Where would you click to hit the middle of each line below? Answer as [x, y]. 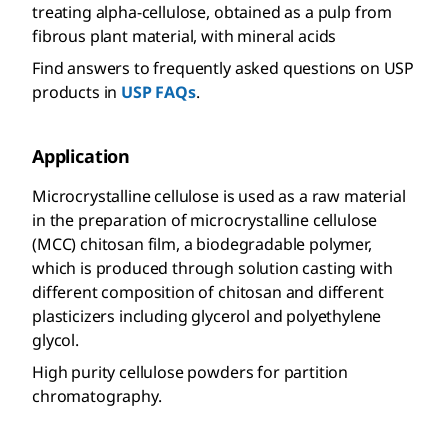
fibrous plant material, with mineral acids [184, 35]
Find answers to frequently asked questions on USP [223, 67]
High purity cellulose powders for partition [190, 371]
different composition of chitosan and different [208, 291]
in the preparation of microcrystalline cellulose [205, 219]
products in [77, 91]
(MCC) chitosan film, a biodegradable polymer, [202, 243]
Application [81, 155]
